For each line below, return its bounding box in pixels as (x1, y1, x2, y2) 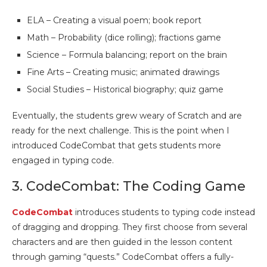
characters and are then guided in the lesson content (12, 237, 232, 247)
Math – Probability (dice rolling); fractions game (27, 32, 221, 43)
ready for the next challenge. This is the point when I (12, 125, 229, 136)
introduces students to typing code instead (75, 207, 255, 218)
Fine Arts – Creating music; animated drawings (27, 67, 219, 77)
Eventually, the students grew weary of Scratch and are (12, 110, 242, 121)
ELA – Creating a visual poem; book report (27, 15, 201, 26)
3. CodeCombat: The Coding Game (12, 178, 246, 194)
